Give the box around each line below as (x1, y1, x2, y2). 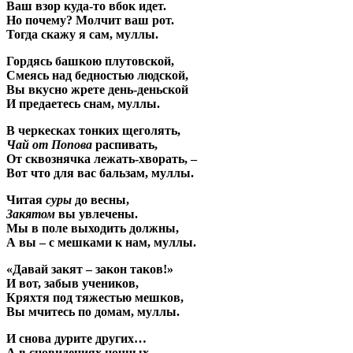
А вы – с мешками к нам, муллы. (6, 235, 196, 249)
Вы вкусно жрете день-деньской (6, 82, 188, 96)
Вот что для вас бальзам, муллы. (6, 165, 194, 180)
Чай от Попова (6, 137, 92, 151)
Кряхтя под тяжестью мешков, (6, 290, 184, 304)
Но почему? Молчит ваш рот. (6, 13, 174, 27)
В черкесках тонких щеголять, (6, 123, 180, 137)
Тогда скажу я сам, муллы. (6, 27, 158, 41)
